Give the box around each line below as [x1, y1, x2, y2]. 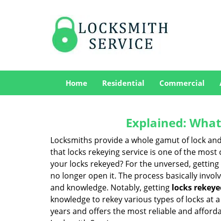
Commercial [159, 78, 205, 88]
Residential [102, 78, 145, 88]
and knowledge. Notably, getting [50, 182, 172, 193]
